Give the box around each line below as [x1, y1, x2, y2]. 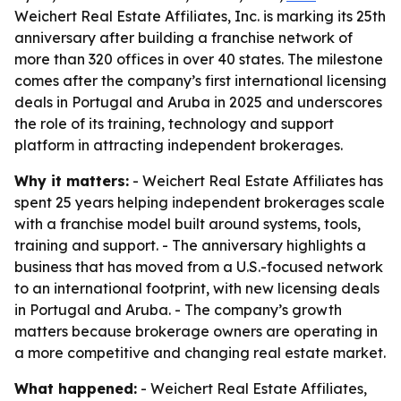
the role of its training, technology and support [14, 115, 334, 132]
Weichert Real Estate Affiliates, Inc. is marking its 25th [14, 7, 386, 25]
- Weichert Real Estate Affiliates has [129, 172, 383, 190]
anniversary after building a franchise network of [14, 29, 353, 47]
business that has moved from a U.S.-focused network [14, 258, 383, 276]
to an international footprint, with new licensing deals [14, 279, 380, 297]
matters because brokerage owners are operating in [14, 322, 378, 340]
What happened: [14, 380, 137, 397]
